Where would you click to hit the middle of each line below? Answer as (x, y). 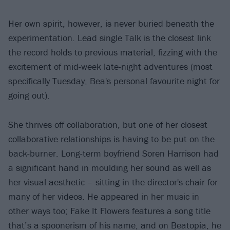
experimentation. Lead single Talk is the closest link (110, 37)
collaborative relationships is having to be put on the (111, 139)
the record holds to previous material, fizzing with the (113, 52)
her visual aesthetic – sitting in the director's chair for (113, 182)
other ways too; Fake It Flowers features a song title (109, 210)
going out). (29, 95)
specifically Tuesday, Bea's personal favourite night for (114, 81)
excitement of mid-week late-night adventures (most (110, 66)
